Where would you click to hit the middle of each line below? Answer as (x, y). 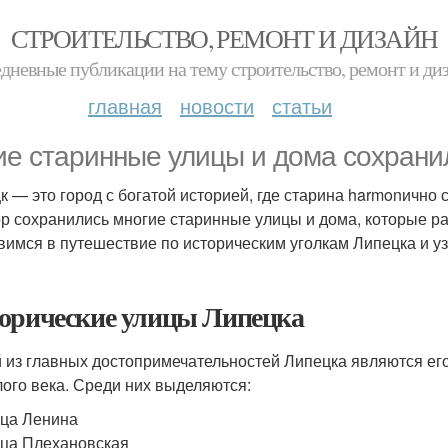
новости (217, 105)
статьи (302, 105)
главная (125, 105)
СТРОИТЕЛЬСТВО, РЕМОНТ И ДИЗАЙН (224, 38)
